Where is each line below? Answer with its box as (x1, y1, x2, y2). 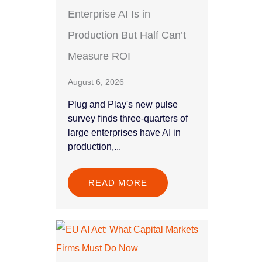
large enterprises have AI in (68, 127, 181, 138)
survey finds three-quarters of (68, 113, 188, 124)
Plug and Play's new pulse (68, 99, 178, 110)
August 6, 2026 (68, 77, 124, 87)
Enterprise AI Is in (68, 8, 150, 20)
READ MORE (88, 178, 147, 188)
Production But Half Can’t (68, 29, 186, 42)
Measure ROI (68, 50, 130, 63)
